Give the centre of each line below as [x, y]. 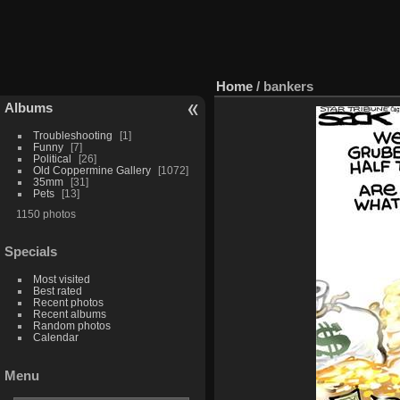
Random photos [71, 326]
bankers [288, 86]
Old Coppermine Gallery [92, 170]
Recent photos [68, 303]
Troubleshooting [72, 135]
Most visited [61, 279]
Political [52, 158]
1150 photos [46, 213]
